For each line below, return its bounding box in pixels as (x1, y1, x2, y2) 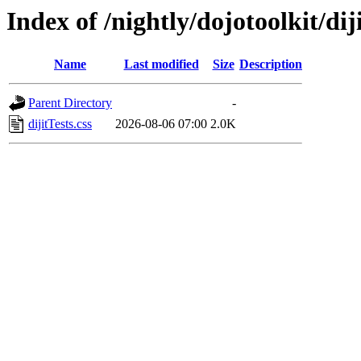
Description (239, 57, 302, 72)
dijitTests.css (28, 117, 92, 131)
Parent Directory (28, 96, 112, 110)
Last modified (123, 57, 199, 72)
